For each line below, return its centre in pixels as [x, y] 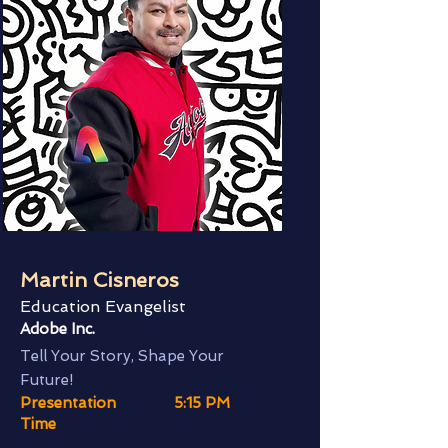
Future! [46, 380]
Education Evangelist [103, 306]
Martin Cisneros [99, 280]
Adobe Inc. [57, 329]
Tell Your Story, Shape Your [122, 356]
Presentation [68, 403]
